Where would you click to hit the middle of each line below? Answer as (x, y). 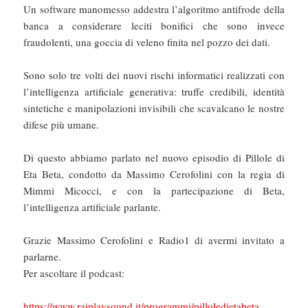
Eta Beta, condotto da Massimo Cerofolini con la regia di (154, 174)
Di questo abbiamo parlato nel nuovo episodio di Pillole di (154, 157)
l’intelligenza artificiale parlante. (92, 207)
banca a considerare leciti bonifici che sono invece (154, 25)
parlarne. (43, 256)
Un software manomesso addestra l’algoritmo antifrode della (154, 9)
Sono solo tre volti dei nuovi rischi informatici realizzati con (154, 75)
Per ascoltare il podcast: (74, 273)
